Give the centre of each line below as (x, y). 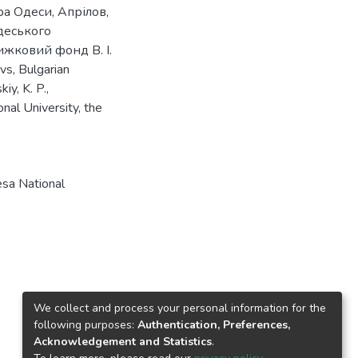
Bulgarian (44, 69)
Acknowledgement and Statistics (123, 341)
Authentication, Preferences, (214, 324)
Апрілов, (83, 12)
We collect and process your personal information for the (180, 308)
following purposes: (86, 324)
